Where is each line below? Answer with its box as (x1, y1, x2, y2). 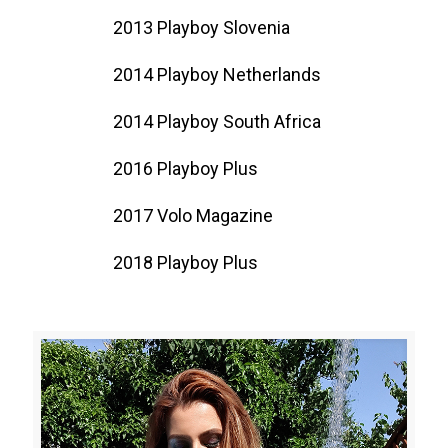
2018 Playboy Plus (113, 251, 258, 273)
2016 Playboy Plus (113, 157, 258, 179)
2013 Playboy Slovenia (113, 16, 290, 38)
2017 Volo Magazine (113, 204, 273, 226)
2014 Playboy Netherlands (113, 63, 321, 85)
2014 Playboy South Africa (113, 110, 321, 132)
